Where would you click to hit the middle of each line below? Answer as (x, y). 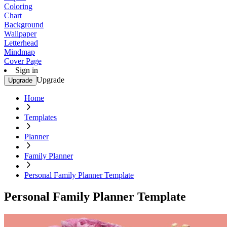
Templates (41, 117)
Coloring (18, 6)
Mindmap (20, 52)
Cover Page (23, 61)
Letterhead (21, 43)
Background (24, 25)
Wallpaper (20, 34)
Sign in (27, 70)
